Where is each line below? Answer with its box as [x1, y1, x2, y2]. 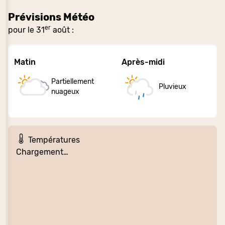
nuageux [51, 87, 80, 96]
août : [51, 25, 74, 35]
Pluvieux [159, 82, 187, 91]
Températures [26, 135, 80, 145]
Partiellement [51, 77, 94, 86]
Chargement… [16, 147, 68, 157]
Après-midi [122, 57, 165, 67]
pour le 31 [8, 25, 45, 35]
